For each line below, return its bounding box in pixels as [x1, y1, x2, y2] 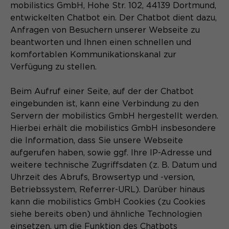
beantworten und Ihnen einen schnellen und [10, 38, 191, 47]
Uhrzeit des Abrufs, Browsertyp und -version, [10, 173, 195, 181]
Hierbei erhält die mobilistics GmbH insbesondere [10, 124, 216, 132]
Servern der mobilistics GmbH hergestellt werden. [10, 111, 218, 120]
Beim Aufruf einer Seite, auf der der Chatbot [10, 87, 194, 96]
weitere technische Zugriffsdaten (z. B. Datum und [10, 161, 217, 169]
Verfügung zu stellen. [10, 62, 97, 71]
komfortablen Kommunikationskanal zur [10, 50, 176, 59]
